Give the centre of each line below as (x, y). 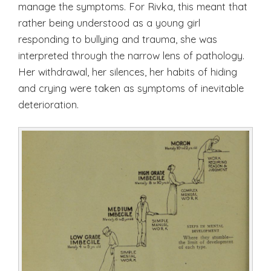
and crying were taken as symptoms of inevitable (131, 88)
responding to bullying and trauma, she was (118, 39)
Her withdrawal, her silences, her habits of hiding (128, 71)
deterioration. (48, 104)
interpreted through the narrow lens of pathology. (131, 55)
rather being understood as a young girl (109, 22)
